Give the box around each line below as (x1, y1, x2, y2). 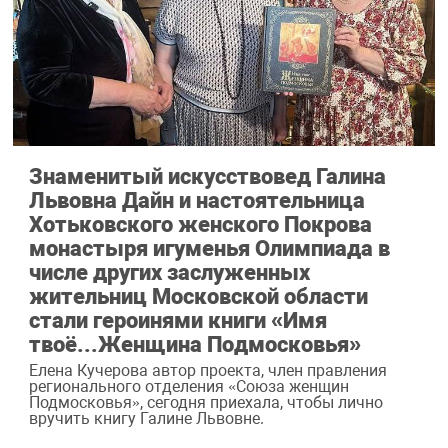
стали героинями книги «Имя (28, 307, 327, 334)
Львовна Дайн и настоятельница (28, 187, 365, 214)
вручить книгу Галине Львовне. (28, 408, 264, 428)
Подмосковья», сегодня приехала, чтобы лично (28, 392, 383, 412)
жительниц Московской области (28, 283, 368, 310)
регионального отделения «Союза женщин (28, 376, 349, 396)
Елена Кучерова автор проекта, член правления (28, 360, 387, 380)
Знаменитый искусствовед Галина (28, 163, 386, 190)
